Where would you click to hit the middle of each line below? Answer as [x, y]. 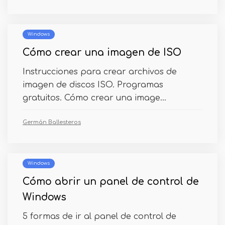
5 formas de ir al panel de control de [99, 216]
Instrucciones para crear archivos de [100, 72]
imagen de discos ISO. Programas [93, 85]
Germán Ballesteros [52, 122]
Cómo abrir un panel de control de [111, 182]
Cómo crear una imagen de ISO [102, 52]
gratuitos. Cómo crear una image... [94, 98]
